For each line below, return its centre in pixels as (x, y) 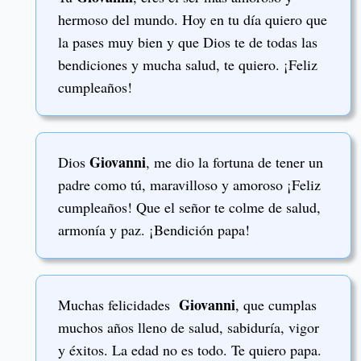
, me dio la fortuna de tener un (234, 162)
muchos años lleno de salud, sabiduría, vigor (189, 328)
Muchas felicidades (118, 305)
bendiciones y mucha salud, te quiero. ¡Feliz (188, 64)
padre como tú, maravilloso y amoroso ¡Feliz (189, 184)
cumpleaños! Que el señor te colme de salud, (189, 207)
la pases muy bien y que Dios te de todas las (188, 41)
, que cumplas (276, 305)
